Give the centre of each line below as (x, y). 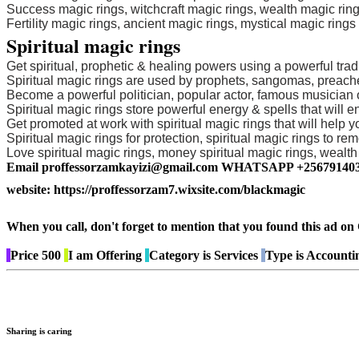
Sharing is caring (39, 331)
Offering (119, 256)
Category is (180, 256)
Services (234, 256)
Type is (284, 256)
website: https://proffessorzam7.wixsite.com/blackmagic (156, 190)
